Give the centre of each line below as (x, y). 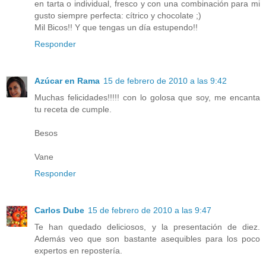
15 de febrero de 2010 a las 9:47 (150, 210)
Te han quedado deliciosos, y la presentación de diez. (147, 227)
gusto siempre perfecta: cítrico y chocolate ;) (118, 15)
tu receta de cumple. (73, 109)
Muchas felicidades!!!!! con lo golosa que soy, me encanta (147, 97)
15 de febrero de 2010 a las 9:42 (165, 80)
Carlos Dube (59, 210)
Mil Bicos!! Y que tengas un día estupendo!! (116, 27)
